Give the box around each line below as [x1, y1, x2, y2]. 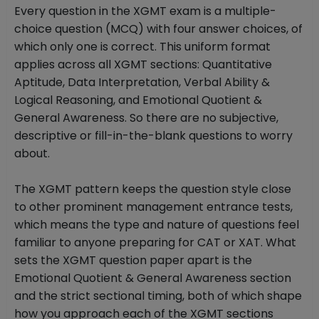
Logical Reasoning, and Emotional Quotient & [14, 92, 262, 109]
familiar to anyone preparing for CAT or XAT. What [14, 234, 296, 251]
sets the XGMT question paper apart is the [14, 252, 252, 269]
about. [14, 145, 50, 162]
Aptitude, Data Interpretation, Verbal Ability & [14, 74, 270, 91]
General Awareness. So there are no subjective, [14, 110, 278, 127]
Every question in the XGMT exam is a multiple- [14, 3, 276, 20]
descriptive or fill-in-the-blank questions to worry [14, 127, 293, 145]
